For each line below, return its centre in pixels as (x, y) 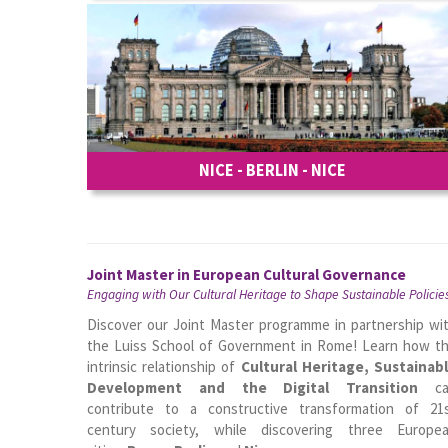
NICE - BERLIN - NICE (272, 170)
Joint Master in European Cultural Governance (246, 274)
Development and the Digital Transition (253, 387)
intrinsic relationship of (164, 366)
